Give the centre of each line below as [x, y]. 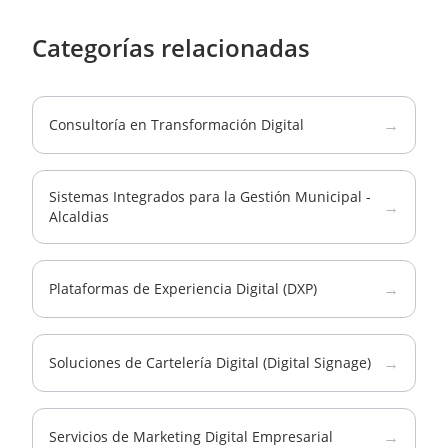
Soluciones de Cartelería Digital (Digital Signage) [210, 362]
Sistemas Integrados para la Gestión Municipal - [210, 196]
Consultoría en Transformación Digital [176, 124]
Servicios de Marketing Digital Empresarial [191, 436]
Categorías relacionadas [171, 47]
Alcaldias [79, 216]
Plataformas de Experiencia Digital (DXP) [183, 288]
